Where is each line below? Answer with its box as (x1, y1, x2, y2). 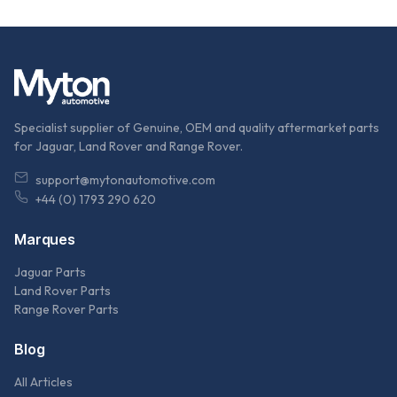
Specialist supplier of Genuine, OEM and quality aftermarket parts (14, 120, 379, 136)
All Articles (14, 374, 73, 391)
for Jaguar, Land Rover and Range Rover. (14, 138, 243, 155)
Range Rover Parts (14, 301, 119, 318)
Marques (14, 230, 75, 249)
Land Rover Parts (14, 283, 111, 300)
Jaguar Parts (14, 264, 86, 281)
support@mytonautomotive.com (35, 172, 215, 189)
